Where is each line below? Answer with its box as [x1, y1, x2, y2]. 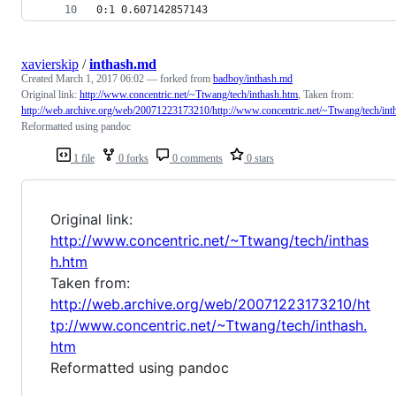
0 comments [170, 152, 223, 165]
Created [21, 72, 56, 86]
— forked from [147, 72, 213, 86]
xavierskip [21, 57, 79, 72]
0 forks [116, 152, 148, 165]
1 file [71, 152, 95, 165]
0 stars [244, 152, 274, 165]
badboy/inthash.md [213, 72, 293, 86]
